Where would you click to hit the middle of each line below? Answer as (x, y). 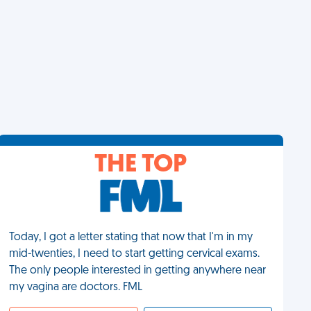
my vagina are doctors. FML (76, 287)
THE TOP (141, 165)
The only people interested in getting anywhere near (138, 271)
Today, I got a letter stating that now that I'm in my (131, 237)
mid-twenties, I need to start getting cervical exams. (135, 254)
